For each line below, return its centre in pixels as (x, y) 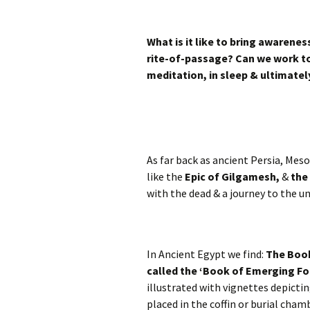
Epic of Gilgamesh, (232, 177)
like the (166, 177)
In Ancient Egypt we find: (206, 254)
